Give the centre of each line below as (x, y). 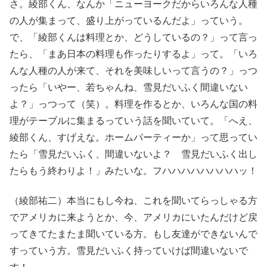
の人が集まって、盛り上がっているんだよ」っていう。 (129, 20)
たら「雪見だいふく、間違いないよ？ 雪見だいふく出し (133, 154)
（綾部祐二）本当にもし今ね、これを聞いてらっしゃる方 (133, 201)
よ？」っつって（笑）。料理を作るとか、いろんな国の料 (133, 104)
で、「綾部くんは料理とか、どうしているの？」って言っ (133, 37)
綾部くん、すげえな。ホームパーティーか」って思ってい (133, 137)
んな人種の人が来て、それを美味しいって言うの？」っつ (133, 70)
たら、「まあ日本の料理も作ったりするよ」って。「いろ (133, 54)
